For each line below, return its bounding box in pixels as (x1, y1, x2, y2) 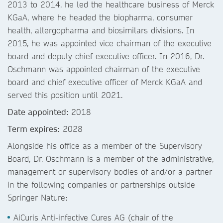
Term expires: (7, 123, 60, 134)
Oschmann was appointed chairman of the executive (7, 64, 200, 74)
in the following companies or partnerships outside (7, 179, 195, 190)
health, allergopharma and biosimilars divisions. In (7, 25, 194, 35)
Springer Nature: (7, 192, 68, 203)
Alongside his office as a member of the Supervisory (7, 140, 202, 151)
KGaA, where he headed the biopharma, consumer (7, 12, 193, 22)
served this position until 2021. (7, 90, 122, 100)
